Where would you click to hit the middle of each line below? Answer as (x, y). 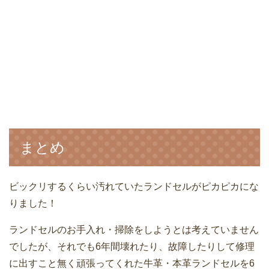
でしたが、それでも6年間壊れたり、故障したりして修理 (132, 247)
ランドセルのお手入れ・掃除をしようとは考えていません (134, 230)
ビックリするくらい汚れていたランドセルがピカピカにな (134, 187)
